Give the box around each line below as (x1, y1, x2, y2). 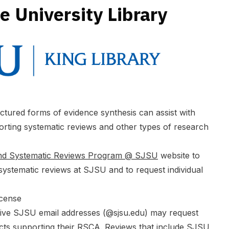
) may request (145, 207, 198, 218)
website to (158, 150, 200, 161)
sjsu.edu (113, 207, 145, 218)
